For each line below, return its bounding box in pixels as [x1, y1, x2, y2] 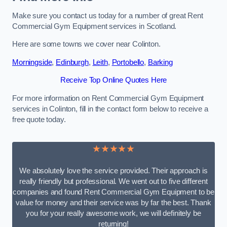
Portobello [111, 58, 144, 66]
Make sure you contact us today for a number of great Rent [12, 11, 203, 20]
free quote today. [12, 115, 66, 124]
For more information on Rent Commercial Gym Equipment [12, 94, 204, 102]
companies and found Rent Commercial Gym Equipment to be [12, 187, 214, 196]
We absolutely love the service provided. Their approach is [19, 166, 208, 175]
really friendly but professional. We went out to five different [19, 177, 208, 185]
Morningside [12, 58, 52, 66]
